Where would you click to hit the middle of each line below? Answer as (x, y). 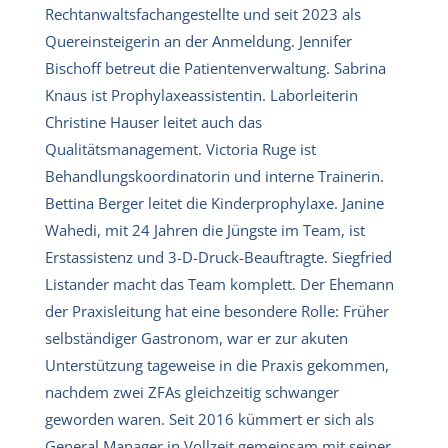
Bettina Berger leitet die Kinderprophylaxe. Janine (214, 202)
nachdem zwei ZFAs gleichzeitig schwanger (192, 391)
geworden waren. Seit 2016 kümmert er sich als (209, 418)
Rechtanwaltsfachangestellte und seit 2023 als (203, 13)
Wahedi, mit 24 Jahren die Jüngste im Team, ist (205, 229)
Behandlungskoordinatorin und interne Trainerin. (214, 175)
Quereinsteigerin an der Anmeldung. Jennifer (198, 40)
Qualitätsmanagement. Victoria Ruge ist (180, 148)
